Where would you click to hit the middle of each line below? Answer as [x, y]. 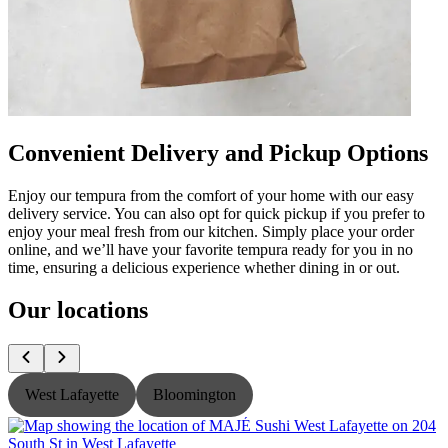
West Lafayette [72, 394]
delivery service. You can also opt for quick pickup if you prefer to [216, 213]
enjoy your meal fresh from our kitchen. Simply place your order [211, 231]
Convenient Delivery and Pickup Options [218, 152]
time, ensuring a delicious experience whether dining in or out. [204, 267]
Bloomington [194, 394]
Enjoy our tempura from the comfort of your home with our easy [211, 195]
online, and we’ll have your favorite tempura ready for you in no [210, 249]
